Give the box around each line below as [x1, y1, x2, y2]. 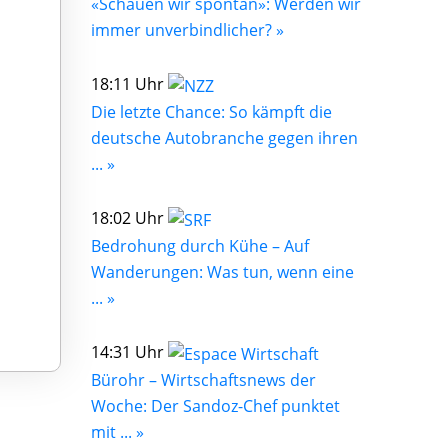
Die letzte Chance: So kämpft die [91, 101, 332, 124]
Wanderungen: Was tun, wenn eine [91, 260, 354, 283]
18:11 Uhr [91, 73, 168, 96]
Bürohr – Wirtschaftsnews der [91, 368, 316, 391]
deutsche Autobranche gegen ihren [91, 127, 358, 150]
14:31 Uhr [91, 340, 168, 363]
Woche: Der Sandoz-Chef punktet [91, 394, 340, 417]
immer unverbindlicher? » [91, 19, 284, 42]
